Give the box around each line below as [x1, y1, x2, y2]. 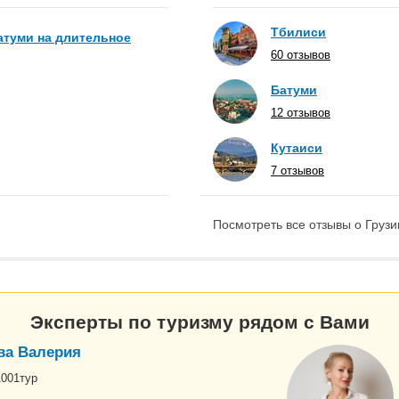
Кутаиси [271, 141, 322, 155]
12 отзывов [271, 106, 330, 119]
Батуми [271, 83, 317, 97]
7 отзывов [271, 164, 324, 177]
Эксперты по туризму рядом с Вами [29, 311, 370, 332]
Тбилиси [271, 25, 326, 39]
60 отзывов [271, 48, 330, 61]
